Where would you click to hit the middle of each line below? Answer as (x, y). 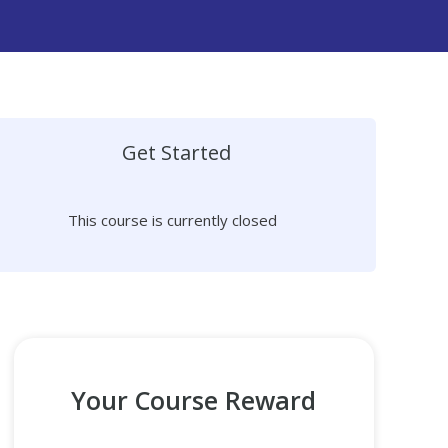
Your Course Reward (194, 400)
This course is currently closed (172, 219)
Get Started (176, 152)
